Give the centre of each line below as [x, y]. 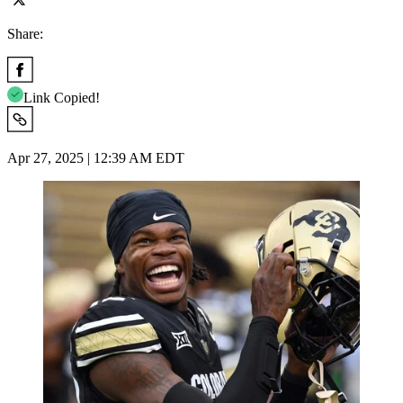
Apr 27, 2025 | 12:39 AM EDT [96, 157]
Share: [25, 33]
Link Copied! [62, 97]
